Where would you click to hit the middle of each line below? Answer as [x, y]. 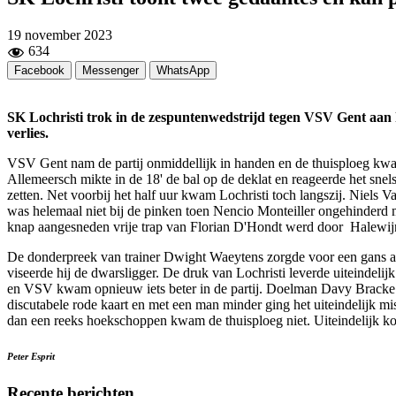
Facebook [39, 70]
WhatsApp [183, 70]
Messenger [110, 70]
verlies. [28, 133]
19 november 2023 [60, 34]
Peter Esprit [31, 356]
